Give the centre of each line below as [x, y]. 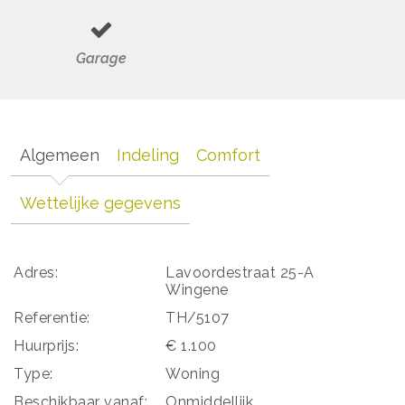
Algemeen [60, 155]
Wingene [197, 289]
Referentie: [52, 317]
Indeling [148, 155]
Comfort [228, 155]
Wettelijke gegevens [100, 202]
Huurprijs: [46, 345]
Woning [193, 373]
